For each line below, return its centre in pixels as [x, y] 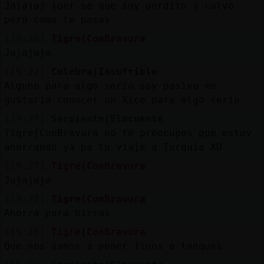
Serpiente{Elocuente [107, 118]
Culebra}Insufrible [104, 71]
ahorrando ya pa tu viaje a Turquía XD [113, 147]
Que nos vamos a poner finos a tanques [113, 246]
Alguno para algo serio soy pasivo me [110, 85]
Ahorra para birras [57, 213]
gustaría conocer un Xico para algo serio [122, 100]
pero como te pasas [57, 19]
